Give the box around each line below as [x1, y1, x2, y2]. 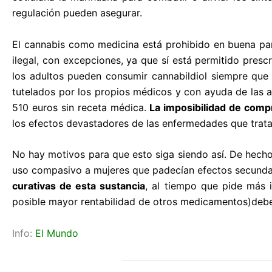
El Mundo [32, 226, 78, 239]
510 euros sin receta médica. [12, 101, 150, 114]
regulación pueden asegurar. [12, 7, 142, 19]
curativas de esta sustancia [12, 180, 146, 192]
